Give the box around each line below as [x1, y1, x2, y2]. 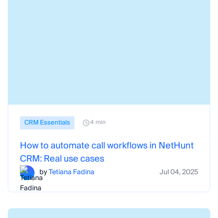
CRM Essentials [24, 117, 70, 128]
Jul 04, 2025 [160, 166, 198, 178]
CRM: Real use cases [20, 151, 104, 166]
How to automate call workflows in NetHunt [20, 138, 194, 153]
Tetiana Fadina [49, 166, 94, 178]
